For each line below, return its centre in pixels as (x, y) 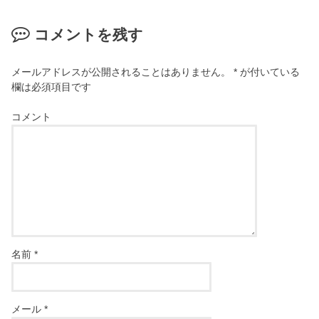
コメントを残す (88, 35)
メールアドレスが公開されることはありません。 (121, 72)
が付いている (269, 72)
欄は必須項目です (52, 87)
